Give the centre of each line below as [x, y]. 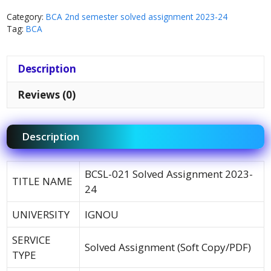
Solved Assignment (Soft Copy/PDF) [168, 247]
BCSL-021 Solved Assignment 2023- [169, 174]
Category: [26, 16]
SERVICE [31, 240]
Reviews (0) [47, 95]
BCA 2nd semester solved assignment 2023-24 [137, 16]
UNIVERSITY [41, 215]
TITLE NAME [42, 181]
